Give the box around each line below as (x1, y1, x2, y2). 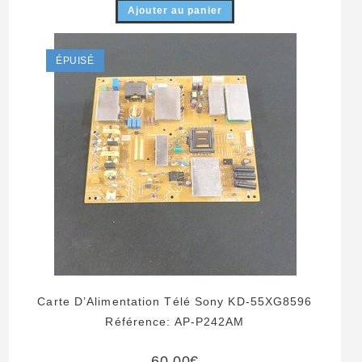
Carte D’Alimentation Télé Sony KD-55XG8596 (37, 295, 313, 309)
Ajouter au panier (128, 4, 222, 16)
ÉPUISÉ (56, 55, 95, 67)
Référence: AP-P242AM (105, 315, 245, 329)
